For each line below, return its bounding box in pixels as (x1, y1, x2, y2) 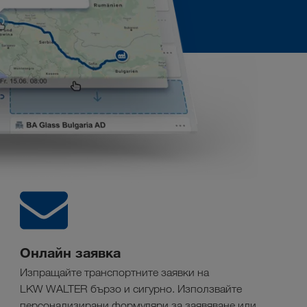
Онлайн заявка (20, 244, 121, 262)
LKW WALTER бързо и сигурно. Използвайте (20, 282, 242, 296)
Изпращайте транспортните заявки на (20, 266, 209, 280)
